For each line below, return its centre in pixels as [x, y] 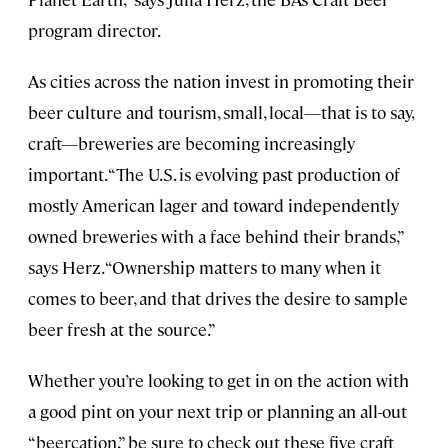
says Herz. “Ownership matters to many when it [204, 267]
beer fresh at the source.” [122, 329]
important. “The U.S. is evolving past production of [214, 174]
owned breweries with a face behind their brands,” [215, 236]
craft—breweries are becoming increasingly [191, 143]
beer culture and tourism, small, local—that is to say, [220, 112]
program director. [94, 30]
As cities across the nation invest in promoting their [221, 81]
